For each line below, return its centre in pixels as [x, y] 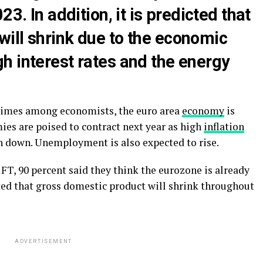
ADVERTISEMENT [43, 241]
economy [203, 111]
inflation [224, 127]
